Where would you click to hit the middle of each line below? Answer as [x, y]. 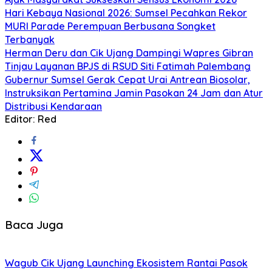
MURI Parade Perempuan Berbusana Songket [110, 26]
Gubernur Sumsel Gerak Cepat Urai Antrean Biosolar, [127, 79]
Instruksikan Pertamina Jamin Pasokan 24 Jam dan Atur [134, 93]
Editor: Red [31, 119]
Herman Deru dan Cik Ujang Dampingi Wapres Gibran [129, 53]
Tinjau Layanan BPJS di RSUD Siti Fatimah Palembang [128, 66]
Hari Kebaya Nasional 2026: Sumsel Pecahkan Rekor [126, 12]
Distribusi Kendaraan [53, 106]
